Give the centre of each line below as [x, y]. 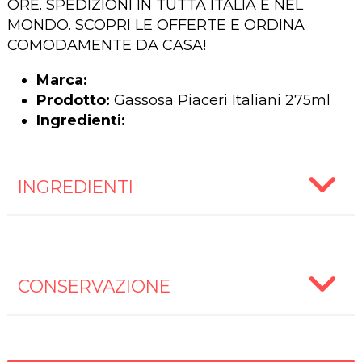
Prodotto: [73, 100]
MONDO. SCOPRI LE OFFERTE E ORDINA [156, 25]
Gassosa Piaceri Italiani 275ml [220, 100]
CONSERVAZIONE [94, 286]
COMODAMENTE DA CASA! [106, 45]
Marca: [61, 80]
